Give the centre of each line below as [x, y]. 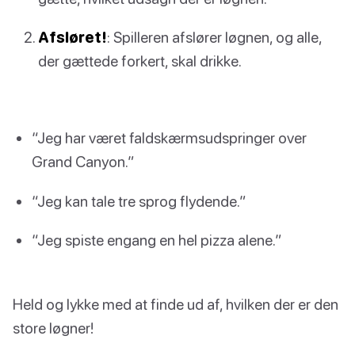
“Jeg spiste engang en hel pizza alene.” [157, 239]
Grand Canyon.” [83, 162]
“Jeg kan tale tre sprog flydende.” [139, 200]
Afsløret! [73, 37]
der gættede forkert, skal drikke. [140, 61]
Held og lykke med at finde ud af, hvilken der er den [176, 303]
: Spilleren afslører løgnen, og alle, [214, 37]
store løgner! [53, 327]
